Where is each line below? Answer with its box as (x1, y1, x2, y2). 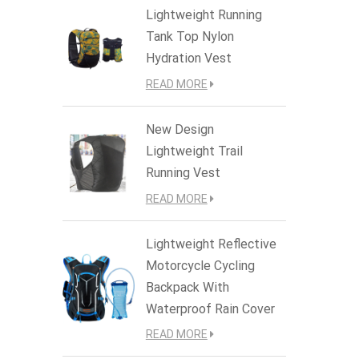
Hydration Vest (145, 50, 232, 66)
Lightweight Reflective (145, 236, 276, 252)
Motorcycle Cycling (145, 257, 255, 273)
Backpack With (145, 279, 229, 295)
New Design (145, 121, 214, 137)
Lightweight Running (145, 6, 262, 22)
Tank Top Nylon (145, 28, 234, 44)
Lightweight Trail (145, 143, 243, 159)
